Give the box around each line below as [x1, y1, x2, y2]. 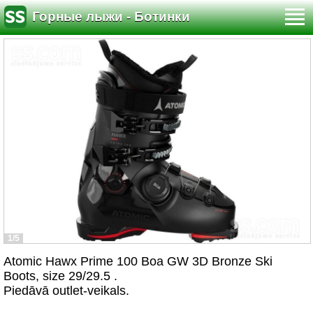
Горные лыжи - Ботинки [32, 9, 190, 24]
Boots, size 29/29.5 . [3, 269, 117, 283]
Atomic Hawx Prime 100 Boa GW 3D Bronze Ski [3, 254, 272, 268]
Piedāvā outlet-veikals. [3, 284, 129, 298]
